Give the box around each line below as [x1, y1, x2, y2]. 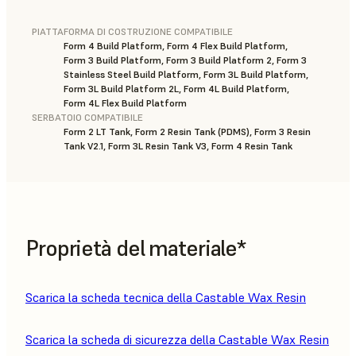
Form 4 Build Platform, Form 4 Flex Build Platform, [64, 40, 288, 52]
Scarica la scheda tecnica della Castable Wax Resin [25, 288, 306, 305]
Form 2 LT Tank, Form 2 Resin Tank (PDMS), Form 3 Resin [64, 126, 311, 138]
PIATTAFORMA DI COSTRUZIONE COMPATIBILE [32, 25, 233, 38]
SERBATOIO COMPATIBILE [32, 111, 143, 124]
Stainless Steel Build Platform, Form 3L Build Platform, [64, 68, 308, 81]
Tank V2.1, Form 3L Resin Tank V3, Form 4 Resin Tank [64, 140, 292, 153]
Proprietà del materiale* [25, 234, 246, 262]
